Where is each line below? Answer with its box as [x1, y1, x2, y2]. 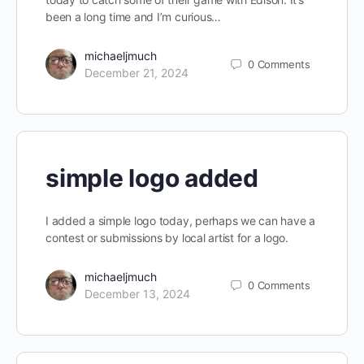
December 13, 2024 [84, 287, 190, 301]
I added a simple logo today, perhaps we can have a [45, 214, 316, 227]
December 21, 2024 [84, 66, 188, 80]
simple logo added [45, 163, 258, 193]
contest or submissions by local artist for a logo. [45, 231, 288, 245]
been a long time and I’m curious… [45, 10, 222, 24]
